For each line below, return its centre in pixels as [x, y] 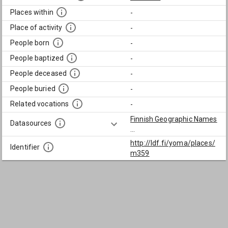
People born [30, 43]
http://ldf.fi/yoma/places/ [173, 143]
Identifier [25, 147]
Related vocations [40, 104]
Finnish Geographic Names [174, 119]
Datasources [31, 123]
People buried [33, 89]
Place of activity [36, 28]
